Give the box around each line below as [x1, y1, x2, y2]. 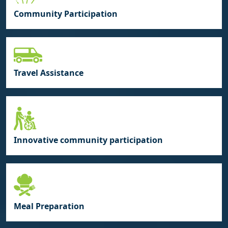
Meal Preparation [14, 201, 84, 212]
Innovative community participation [14, 134, 163, 146]
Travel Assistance [14, 67, 83, 79]
